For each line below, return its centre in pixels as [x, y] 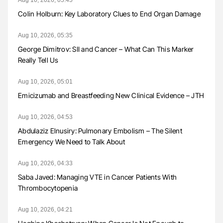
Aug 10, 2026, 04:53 [45, 117]
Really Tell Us [38, 60]
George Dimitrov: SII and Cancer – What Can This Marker [106, 49]
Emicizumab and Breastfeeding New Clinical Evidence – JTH [111, 95]
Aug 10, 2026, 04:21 [45, 209]
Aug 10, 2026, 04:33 [45, 163]
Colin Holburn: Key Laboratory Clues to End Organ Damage [109, 13]
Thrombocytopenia [48, 188]
